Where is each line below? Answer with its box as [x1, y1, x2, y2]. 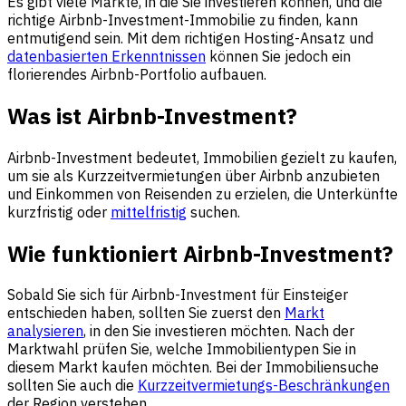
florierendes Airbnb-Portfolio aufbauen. [7, 64, 266, 83]
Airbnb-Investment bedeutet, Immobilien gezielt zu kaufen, [7, 148, 397, 167]
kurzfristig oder [7, 202, 111, 221]
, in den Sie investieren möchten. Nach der [83, 322, 354, 341]
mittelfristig [111, 202, 187, 221]
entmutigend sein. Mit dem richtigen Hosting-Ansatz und [7, 28, 373, 47]
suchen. [187, 202, 240, 221]
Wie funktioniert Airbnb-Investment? [7, 238, 393, 268]
